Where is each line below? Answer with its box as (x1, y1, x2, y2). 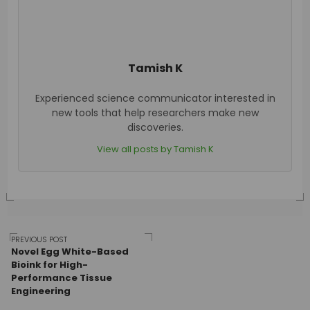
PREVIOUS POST (11, 234, 68, 246)
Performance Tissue (11, 271, 113, 285)
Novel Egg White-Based (11, 245, 129, 259)
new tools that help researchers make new (51, 106, 259, 120)
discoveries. (127, 120, 183, 135)
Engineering (11, 284, 71, 298)
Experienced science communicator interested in (35, 91, 275, 106)
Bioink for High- (11, 258, 89, 272)
